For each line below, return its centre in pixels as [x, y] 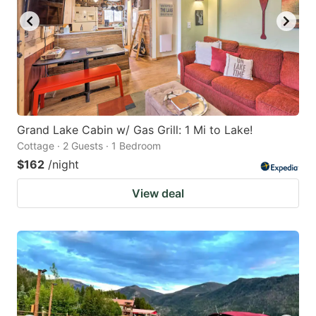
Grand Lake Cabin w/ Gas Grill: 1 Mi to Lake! [135, 129]
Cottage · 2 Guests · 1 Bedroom [89, 145]
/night [63, 164]
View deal [158, 193]
